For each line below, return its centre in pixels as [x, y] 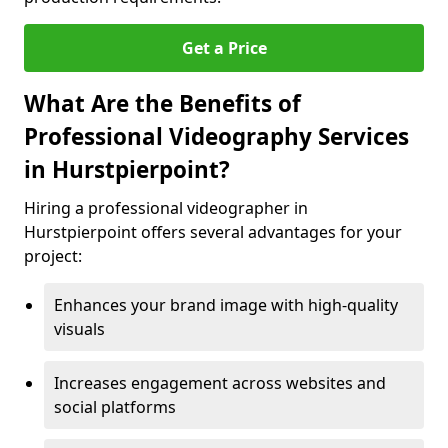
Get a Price [224, 48]
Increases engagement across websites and [220, 383]
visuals [79, 329]
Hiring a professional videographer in [166, 208]
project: [53, 256]
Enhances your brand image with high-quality [226, 305]
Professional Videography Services [216, 136]
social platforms [115, 407]
